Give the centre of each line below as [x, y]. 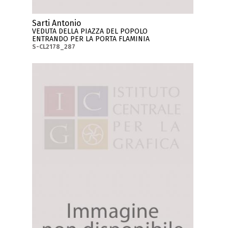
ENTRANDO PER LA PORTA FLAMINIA [91, 39]
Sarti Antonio [57, 23]
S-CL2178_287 [54, 47]
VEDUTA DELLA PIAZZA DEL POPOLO [90, 31]
